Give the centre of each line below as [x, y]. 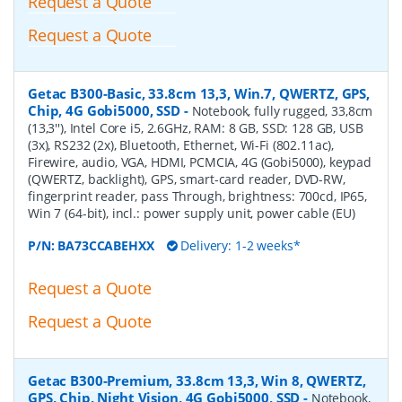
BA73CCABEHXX [106, 246]
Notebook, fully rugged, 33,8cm [282, 111]
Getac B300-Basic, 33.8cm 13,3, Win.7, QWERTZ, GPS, [199, 94]
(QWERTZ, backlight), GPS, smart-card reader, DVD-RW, [187, 179]
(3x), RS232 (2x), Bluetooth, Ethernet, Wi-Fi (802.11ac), [181, 145]
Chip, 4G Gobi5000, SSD [104, 111]
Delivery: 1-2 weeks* [239, 246]
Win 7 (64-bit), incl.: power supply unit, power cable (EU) [192, 214]
